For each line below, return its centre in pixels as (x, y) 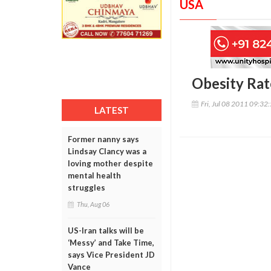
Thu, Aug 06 (93, 204)
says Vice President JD (111, 255)
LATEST (112, 110)
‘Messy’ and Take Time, (111, 243)
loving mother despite (110, 163)
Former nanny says (103, 139)
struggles (87, 188)
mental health (94, 175)
